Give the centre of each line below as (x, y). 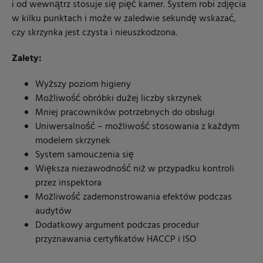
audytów (53, 212)
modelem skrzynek (73, 141)
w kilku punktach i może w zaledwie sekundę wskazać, (124, 19)
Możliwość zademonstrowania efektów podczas (134, 198)
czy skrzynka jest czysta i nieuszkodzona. (95, 33)
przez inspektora (68, 183)
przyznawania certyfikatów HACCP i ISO (116, 240)
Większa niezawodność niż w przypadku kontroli (135, 169)
